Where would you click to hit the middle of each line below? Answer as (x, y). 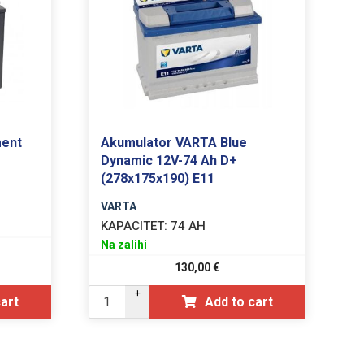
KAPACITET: (134, 225)
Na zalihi (124, 244)
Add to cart (239, 301)
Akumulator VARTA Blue (174, 142)
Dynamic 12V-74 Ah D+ (169, 160)
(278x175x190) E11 (158, 178)
